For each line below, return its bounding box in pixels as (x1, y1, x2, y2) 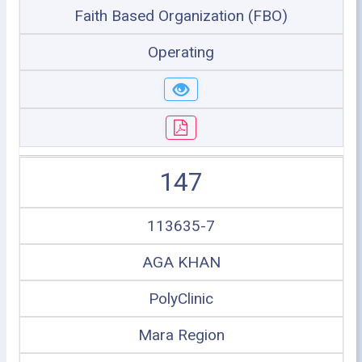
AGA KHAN (141, 252, 221, 271)
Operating (148, 42, 214, 61)
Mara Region (137, 325, 225, 344)
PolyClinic (149, 288, 213, 308)
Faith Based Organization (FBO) (74, 6, 288, 25)
